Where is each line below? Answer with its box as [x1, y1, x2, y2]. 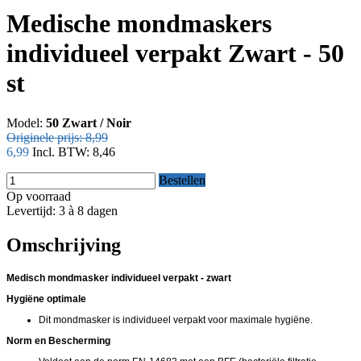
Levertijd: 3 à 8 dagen [6, 203, 118, 218]
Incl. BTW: [32, 144, 93, 159]
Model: [6, 115, 46, 130]
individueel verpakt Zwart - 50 [6, 39, 344, 68]
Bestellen [159, 172, 205, 187]
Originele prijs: [6, 130, 85, 144]
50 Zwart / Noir [46, 115, 131, 130]
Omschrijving [6, 234, 121, 255]
